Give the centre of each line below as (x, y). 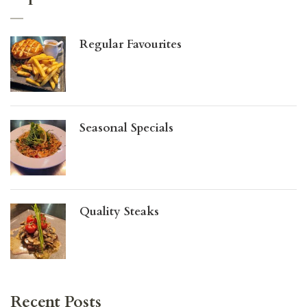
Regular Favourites (131, 44)
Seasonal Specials (126, 127)
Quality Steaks (119, 211)
